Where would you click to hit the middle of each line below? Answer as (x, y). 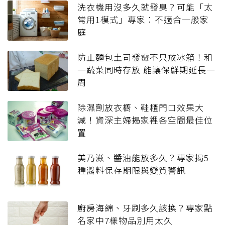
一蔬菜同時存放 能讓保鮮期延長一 (146, 70)
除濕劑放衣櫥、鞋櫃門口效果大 (141, 107)
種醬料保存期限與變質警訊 (132, 170)
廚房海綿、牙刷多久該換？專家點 (145, 208)
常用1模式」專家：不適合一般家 (143, 20)
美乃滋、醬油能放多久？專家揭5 (143, 158)
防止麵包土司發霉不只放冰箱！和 (145, 57)
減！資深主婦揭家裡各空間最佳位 (145, 120)
